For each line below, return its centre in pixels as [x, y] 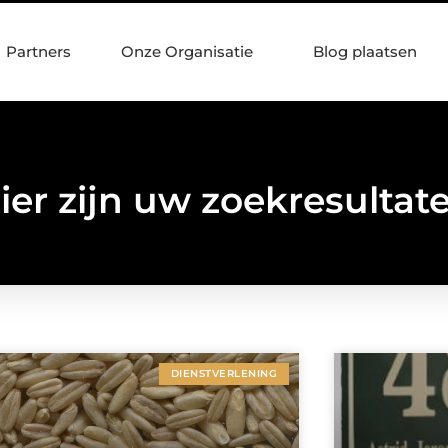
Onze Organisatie [187, 51]
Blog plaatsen [365, 51]
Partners [38, 51]
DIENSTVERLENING [223, 374]
